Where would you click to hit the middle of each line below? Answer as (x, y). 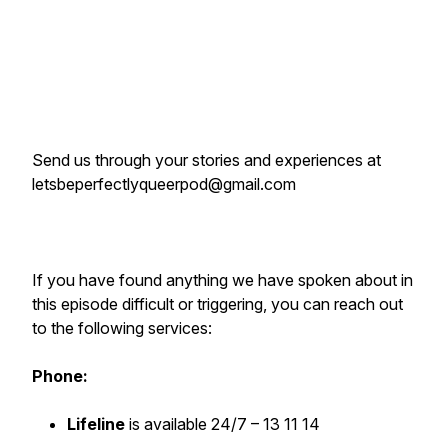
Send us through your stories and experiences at (206, 160)
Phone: (60, 376)
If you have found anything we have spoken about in (222, 280)
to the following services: (122, 328)
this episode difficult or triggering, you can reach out (217, 304)
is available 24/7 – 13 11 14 (222, 424)
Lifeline (96, 424)
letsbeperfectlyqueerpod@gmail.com (164, 184)
